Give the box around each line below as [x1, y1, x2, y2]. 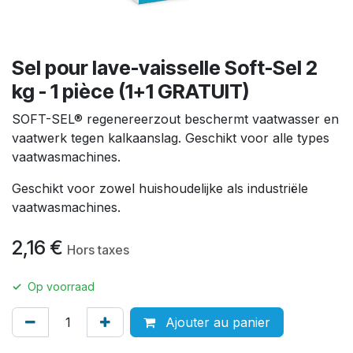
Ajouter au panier [162, 314, 270, 331]
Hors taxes [67, 242, 129, 258]
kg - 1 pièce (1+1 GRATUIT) [12, 80, 249, 104]
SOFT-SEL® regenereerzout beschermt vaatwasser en [12, 111, 339, 128]
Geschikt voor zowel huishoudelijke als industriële [12, 180, 308, 197]
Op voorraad [28, 280, 95, 294]
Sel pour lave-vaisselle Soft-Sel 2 [12, 56, 318, 80]
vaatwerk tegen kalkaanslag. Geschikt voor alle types [12, 130, 329, 147]
